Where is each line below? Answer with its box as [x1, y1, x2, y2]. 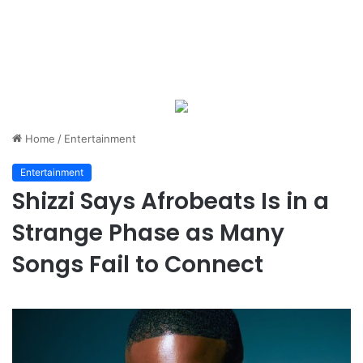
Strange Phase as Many [12, 217, 284, 249]
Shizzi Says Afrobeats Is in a [12, 186, 329, 217]
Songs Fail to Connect [12, 249, 263, 280]
